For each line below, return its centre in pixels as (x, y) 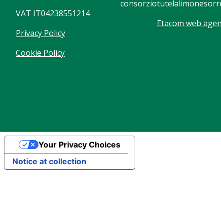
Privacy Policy (40, 33)
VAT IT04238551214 (53, 13)
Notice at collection (49, 161)
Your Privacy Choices (79, 145)
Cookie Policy (40, 53)
